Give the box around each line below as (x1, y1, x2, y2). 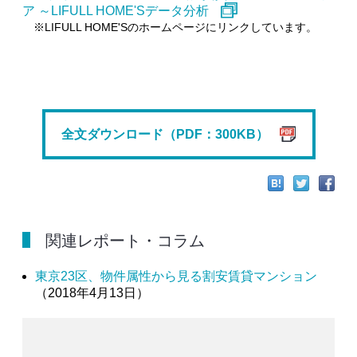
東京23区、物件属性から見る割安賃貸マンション (35, 269, 317, 284)
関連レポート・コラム (45, 232, 206, 250)
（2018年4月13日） (35, 286, 149, 300)
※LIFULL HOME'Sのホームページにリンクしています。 (22, 21, 317, 34)
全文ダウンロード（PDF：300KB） (61, 127, 272, 142)
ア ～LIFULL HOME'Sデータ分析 (22, 4, 212, 18)
